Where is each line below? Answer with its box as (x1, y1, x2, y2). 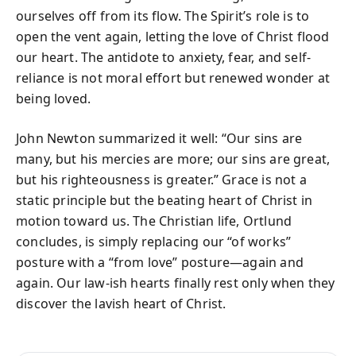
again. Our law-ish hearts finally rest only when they (16, 273, 335, 292)
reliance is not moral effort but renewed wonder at (16, 68, 330, 87)
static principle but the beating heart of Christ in (16, 191, 313, 209)
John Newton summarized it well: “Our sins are (16, 129, 303, 147)
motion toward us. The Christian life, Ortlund (16, 211, 292, 230)
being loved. (16, 89, 91, 107)
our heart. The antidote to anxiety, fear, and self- (16, 48, 311, 66)
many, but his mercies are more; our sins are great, (16, 149, 331, 168)
